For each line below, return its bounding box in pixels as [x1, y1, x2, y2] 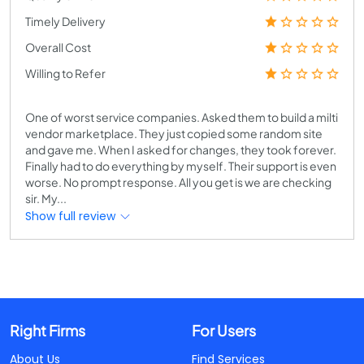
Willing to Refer [25, 66, 106, 80]
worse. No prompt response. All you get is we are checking [25, 175, 331, 189]
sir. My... [25, 191, 67, 206]
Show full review [25, 208, 119, 224]
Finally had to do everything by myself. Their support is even [25, 158, 336, 173]
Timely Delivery [25, 14, 106, 28]
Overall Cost [25, 40, 91, 54]
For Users [192, 321, 256, 340]
